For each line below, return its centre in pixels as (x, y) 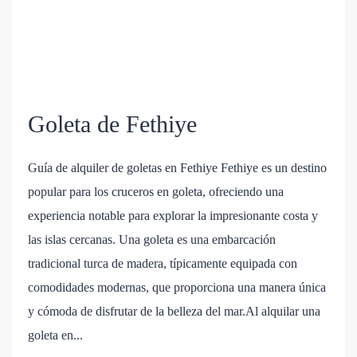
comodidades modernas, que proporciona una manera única (177, 288)
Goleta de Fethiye (112, 124)
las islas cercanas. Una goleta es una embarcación (152, 240)
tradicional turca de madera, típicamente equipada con (163, 264)
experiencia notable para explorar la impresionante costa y (173, 216)
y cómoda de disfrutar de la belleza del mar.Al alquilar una (174, 312)
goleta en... (55, 335)
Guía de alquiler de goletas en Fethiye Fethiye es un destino (177, 168)
